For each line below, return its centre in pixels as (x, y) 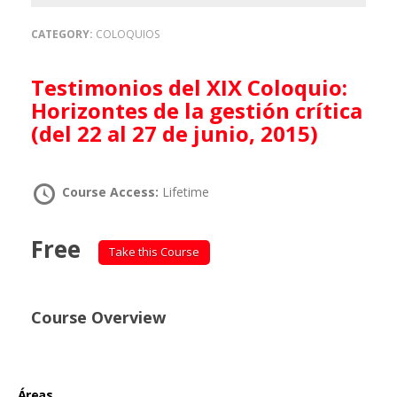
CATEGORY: (63, 34)
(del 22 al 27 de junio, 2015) (175, 133)
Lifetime (186, 192)
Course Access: (112, 192)
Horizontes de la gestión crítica (197, 110)
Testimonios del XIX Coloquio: (38, 87)
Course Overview (98, 317)
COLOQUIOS (128, 34)
